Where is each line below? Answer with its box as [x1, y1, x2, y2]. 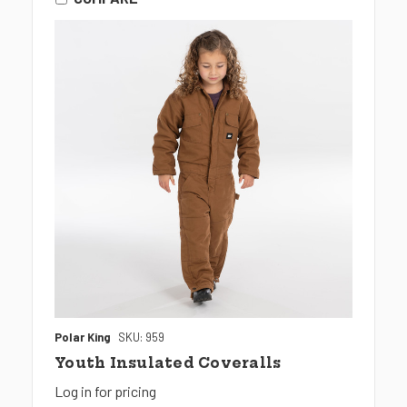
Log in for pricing [55, 382, 156, 401]
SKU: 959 [118, 330, 164, 345]
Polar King [55, 330, 111, 345]
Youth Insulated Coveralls [55, 354, 282, 372]
